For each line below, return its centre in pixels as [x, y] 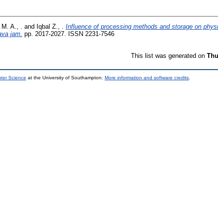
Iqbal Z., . [50, 26]
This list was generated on [169, 55]
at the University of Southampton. [65, 77]
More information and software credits [147, 77]
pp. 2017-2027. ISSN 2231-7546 [68, 34]
